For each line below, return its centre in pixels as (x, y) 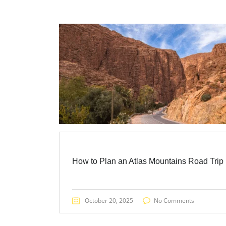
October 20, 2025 (109, 200)
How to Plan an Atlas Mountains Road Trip (148, 161)
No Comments (174, 200)
